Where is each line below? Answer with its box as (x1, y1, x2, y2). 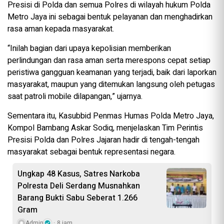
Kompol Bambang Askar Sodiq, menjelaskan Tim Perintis (7, 122, 203, 134)
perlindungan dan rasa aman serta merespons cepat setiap (7, 54, 210, 67)
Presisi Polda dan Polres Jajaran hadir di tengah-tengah (7, 134, 199, 146)
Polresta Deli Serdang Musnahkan (17, 180, 140, 192)
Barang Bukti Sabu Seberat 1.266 (17, 192, 137, 204)
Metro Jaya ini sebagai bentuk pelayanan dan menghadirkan (7, 11, 212, 23)
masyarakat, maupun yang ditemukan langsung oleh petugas (7, 78, 215, 91)
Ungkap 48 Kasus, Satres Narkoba (17, 168, 140, 180)
